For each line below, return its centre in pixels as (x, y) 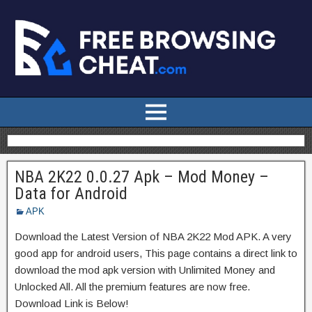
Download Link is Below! (72, 303)
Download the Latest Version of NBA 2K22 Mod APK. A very (153, 236)
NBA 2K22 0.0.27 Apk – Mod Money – (142, 177)
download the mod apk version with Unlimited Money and (145, 270)
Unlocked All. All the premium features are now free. (132, 286)
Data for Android (71, 193)
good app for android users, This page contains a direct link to (156, 253)
